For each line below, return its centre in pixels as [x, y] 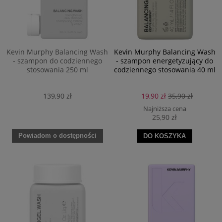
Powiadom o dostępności [57, 136]
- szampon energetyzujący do [165, 60]
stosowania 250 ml [57, 69]
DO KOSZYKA [165, 136]
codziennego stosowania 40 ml [165, 69]
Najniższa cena [165, 109]
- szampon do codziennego [57, 60]
